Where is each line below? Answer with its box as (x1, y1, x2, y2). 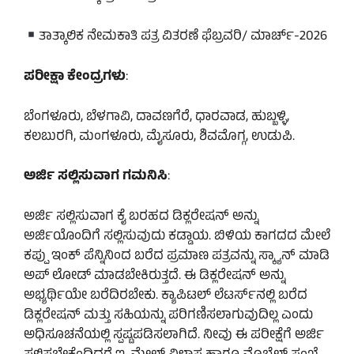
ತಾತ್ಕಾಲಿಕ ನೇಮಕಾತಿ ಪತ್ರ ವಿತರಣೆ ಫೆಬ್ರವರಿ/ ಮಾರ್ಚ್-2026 (39, 26, 328, 49)
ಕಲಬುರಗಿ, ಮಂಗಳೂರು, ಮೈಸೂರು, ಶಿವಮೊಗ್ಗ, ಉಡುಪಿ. (24, 126, 295, 149)
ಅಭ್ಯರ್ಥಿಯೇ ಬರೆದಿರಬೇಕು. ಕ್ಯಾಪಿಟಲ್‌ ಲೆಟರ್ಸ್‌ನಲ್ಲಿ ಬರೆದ (24, 284, 307, 307)
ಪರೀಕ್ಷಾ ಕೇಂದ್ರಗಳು (24, 66, 126, 89)
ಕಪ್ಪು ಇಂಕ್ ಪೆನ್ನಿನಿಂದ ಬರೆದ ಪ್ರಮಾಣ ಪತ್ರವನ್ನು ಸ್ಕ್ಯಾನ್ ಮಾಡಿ (24, 245, 330, 268)
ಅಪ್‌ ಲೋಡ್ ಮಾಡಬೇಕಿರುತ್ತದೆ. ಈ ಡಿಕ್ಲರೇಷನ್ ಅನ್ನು (24, 265, 285, 288)
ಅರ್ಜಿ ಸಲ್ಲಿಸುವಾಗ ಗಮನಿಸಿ (24, 166, 168, 189)
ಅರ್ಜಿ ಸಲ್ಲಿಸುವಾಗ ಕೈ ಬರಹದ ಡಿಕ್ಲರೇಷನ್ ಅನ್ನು (24, 205, 258, 228)
